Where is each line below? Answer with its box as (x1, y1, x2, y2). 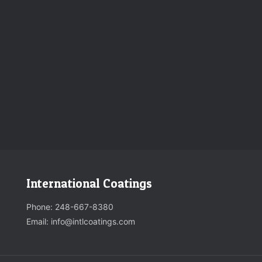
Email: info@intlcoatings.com (26, 216, 135, 226)
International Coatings (26, 176, 152, 191)
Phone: (26, 202, 55, 212)
